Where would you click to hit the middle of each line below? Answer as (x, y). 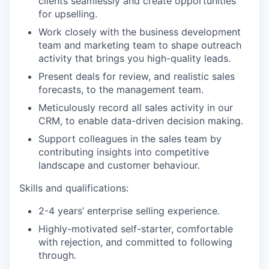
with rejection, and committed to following (135, 242)
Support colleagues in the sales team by (130, 139)
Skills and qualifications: (74, 188)
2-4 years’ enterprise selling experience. (129, 211)
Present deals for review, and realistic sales (137, 76)
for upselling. (68, 14)
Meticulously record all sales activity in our (136, 107)
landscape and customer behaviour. (119, 165)
